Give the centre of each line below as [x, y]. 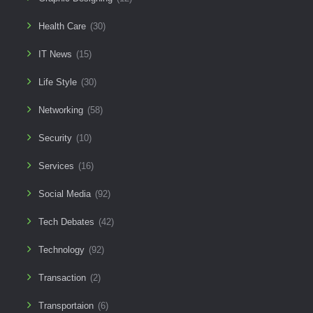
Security [55, 138]
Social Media [64, 194]
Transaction [62, 277]
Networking [60, 110]
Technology [61, 249]
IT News [55, 54]
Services [56, 166]
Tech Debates [66, 221]
